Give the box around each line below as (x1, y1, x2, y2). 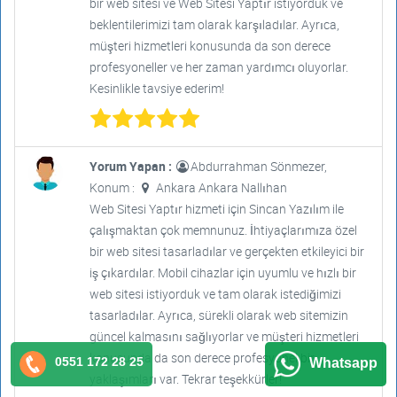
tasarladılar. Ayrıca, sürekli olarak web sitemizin (89, 307, 348, 323)
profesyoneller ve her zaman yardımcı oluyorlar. (89, 58, 348, 75)
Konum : (89, 179, 137, 196)
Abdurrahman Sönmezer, (190, 158, 327, 175)
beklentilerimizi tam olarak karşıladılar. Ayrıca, (89, 16, 339, 33)
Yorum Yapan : (89, 158, 175, 175)
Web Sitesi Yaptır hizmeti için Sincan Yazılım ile (89, 200, 344, 217)
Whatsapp (309, 355, 378, 370)
